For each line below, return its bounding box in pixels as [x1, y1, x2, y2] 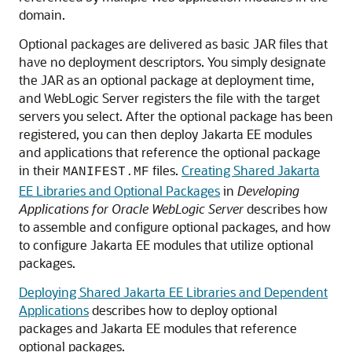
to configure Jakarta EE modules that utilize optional [19, 236, 313, 254]
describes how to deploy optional [89, 302, 277, 319]
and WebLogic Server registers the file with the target [19, 90, 320, 107]
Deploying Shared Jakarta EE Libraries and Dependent [19, 284, 328, 301]
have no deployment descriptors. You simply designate [19, 53, 326, 71]
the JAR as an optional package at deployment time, [19, 71, 314, 89]
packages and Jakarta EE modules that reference [19, 320, 297, 337]
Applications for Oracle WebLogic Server [19, 200, 244, 218]
